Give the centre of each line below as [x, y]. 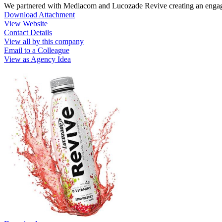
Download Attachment [39, 14]
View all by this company [44, 41]
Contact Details [28, 32]
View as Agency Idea [37, 59]
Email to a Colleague [37, 50]
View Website [26, 23]
